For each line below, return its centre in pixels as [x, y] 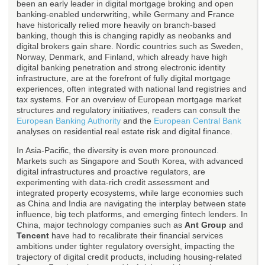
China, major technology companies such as [101, 225]
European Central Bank [198, 121]
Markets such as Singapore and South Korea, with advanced [130, 161]
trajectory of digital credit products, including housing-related [129, 257]
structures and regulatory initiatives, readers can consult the [128, 110]
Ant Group [206, 225]
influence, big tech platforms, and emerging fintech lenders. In [132, 214]
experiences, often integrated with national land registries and [132, 89]
